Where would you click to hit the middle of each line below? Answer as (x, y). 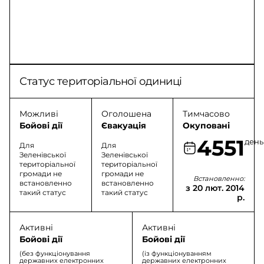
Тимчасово (206, 114)
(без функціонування (55, 253)
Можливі (39, 114)
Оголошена (126, 114)
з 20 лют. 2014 (215, 188)
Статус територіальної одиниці (101, 81)
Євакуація (123, 126)
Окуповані (206, 126)
